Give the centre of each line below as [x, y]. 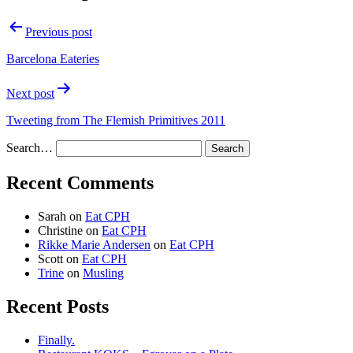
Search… [30, 148]
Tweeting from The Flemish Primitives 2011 [116, 121]
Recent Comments [80, 183]
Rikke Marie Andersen [94, 245]
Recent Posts [58, 307]
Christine [60, 231]
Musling [103, 273]
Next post [30, 94]
